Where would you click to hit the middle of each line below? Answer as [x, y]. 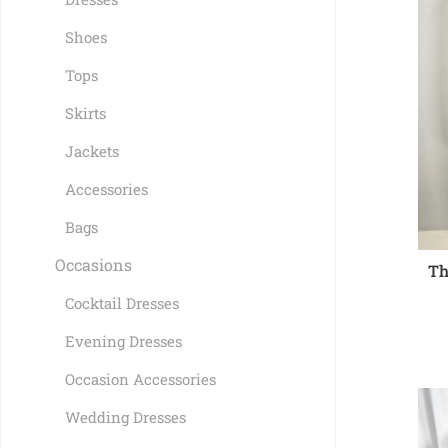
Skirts [86, 112]
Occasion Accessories [141, 378]
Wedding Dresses [126, 416]
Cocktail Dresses [122, 302]
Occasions [94, 264]
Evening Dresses [124, 340]
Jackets [92, 150]
